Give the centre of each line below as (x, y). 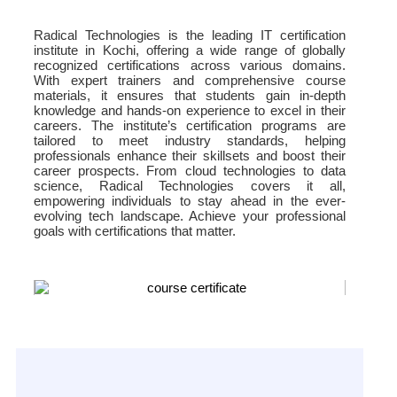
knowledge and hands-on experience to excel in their (190, 111)
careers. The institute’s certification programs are (190, 126)
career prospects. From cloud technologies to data (190, 171)
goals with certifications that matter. (135, 231)
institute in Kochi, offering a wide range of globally (190, 51)
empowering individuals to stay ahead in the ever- (190, 201)
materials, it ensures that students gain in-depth (190, 96)
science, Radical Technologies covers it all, (190, 186)
